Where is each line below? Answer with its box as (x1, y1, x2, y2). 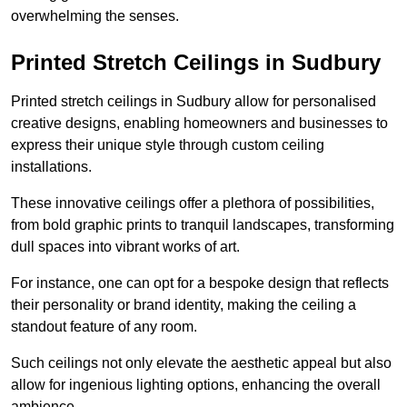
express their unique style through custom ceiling (11, 137, 324, 154)
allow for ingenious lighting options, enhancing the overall (11, 377, 381, 393)
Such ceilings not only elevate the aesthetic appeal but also (11, 355, 392, 372)
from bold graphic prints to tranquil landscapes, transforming (11, 217, 394, 233)
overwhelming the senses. (11, 8, 179, 25)
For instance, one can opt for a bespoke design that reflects (11, 275, 389, 292)
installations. (11, 159, 92, 175)
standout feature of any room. (11, 319, 197, 335)
